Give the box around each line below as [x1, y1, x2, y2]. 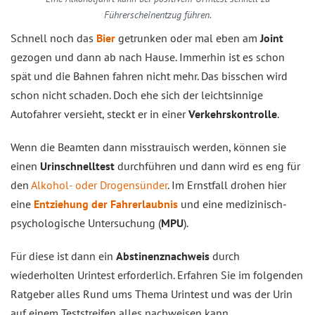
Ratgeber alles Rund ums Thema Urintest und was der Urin [11, 287, 292, 301]
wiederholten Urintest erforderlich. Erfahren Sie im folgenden [11, 268, 303, 282]
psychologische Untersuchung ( [11, 216, 161, 230]
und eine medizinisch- [178, 197, 287, 211]
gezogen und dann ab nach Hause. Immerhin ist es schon [11, 50, 285, 64]
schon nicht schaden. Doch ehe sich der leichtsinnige [11, 88, 263, 102]
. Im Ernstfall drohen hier [167, 178, 286, 192]
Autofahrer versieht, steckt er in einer [11, 107, 188, 121]
